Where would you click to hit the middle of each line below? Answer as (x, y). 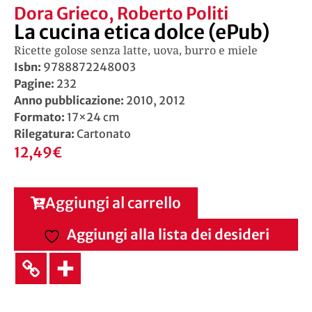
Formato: (40, 117)
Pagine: (35, 84)
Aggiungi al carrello (113, 203)
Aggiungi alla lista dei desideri (168, 234)
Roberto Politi (173, 14)
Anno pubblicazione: (69, 101)
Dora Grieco (61, 14)
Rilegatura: (45, 134)
